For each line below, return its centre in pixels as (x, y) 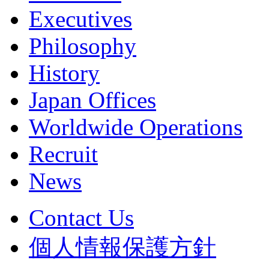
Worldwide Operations (136, 127)
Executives (80, 19)
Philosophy (83, 46)
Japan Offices (92, 100)
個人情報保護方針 (122, 247)
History (64, 73)
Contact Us (81, 217)
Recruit (63, 154)
